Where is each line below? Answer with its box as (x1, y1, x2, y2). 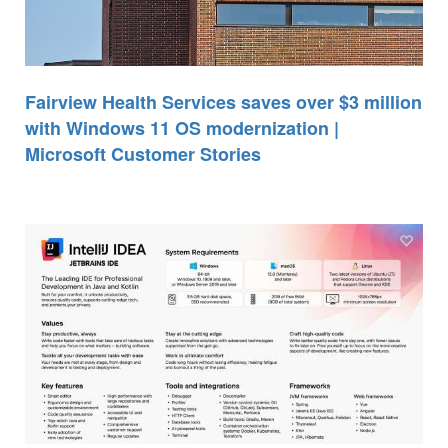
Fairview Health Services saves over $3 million (25, 88, 422, 115)
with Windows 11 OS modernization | (25, 114, 339, 141)
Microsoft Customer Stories (25, 140, 261, 167)
